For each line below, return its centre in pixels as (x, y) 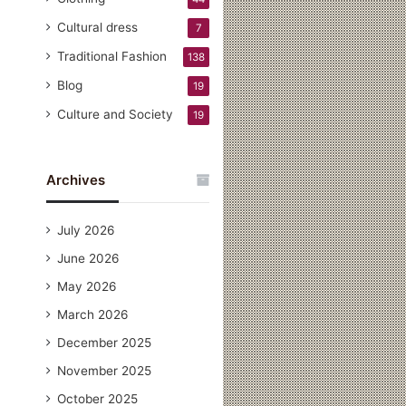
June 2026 (89, 258)
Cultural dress (98, 27)
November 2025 (105, 370)
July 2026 (87, 230)
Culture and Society (116, 114)
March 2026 (93, 314)
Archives (76, 179)
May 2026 (87, 286)
